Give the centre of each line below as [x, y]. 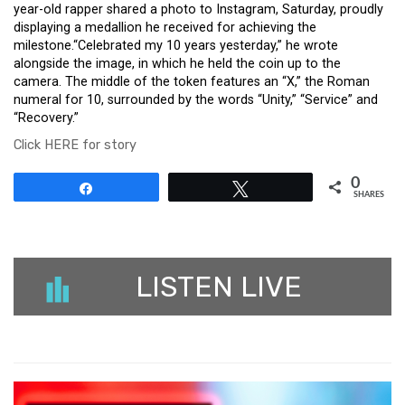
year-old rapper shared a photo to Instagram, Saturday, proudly [198, 9]
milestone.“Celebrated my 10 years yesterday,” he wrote [176, 46]
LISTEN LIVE [218, 287]
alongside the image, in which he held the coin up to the [177, 64]
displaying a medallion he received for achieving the [165, 28]
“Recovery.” [46, 118]
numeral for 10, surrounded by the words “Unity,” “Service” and [196, 100]
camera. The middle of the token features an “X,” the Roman [192, 82]
